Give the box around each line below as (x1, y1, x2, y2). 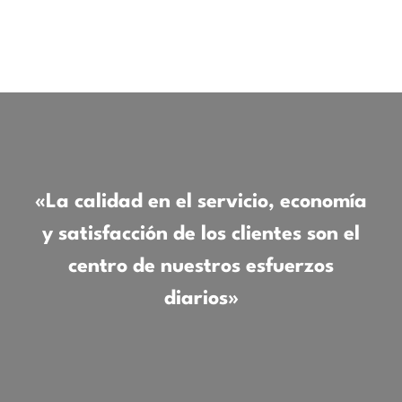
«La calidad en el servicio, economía (35, 192, 367, 213)
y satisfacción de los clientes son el (42, 224, 360, 245)
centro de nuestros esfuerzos (68, 257, 334, 277)
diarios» (163, 289, 239, 310)
